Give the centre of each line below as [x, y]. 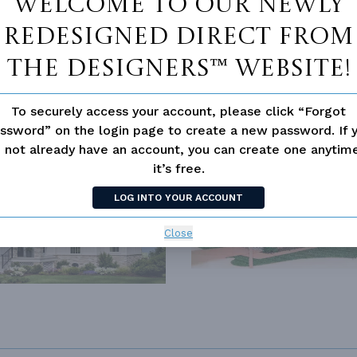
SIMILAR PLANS [253, 140]
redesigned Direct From [178, 37]
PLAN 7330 [236, 180]
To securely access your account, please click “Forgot [178, 111]
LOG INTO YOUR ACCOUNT [178, 197]
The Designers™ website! [178, 69]
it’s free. [178, 168]
